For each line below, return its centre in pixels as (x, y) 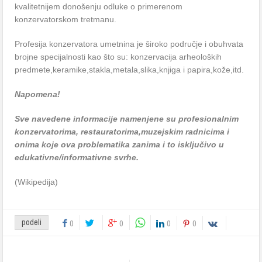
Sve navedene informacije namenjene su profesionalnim (127, 119)
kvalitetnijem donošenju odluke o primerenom (99, 6)
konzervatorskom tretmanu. (66, 19)
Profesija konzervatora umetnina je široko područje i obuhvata (129, 44)
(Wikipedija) (37, 182)
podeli (32, 222)
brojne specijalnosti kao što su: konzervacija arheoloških (118, 57)
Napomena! (38, 94)
